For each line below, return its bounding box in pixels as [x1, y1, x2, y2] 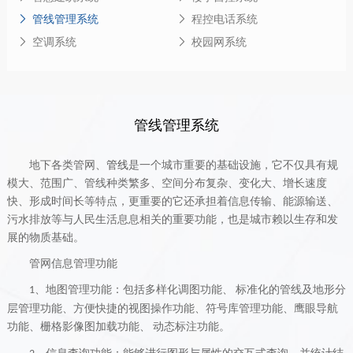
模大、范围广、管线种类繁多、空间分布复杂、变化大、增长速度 [6, 176, 327, 189]
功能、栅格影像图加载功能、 [6, 320, 150, 333]
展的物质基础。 [6, 231, 84, 243]
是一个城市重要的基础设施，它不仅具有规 [128, 158, 338, 171]
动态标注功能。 [152, 320, 230, 333]
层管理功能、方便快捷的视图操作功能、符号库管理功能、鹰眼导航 [6, 302, 338, 314]
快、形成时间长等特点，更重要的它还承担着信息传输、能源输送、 [6, 195, 338, 207]
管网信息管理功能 [28, 257, 117, 269]
